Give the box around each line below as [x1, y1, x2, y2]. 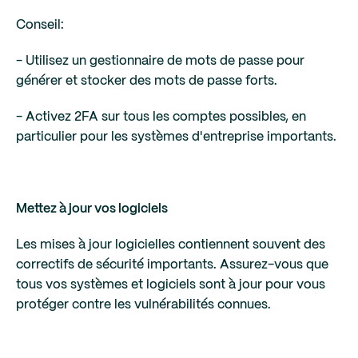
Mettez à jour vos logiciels [16, 203, 168, 215]
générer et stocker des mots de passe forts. [16, 75, 277, 87]
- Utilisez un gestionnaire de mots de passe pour [16, 55, 304, 67]
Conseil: [16, 19, 64, 31]
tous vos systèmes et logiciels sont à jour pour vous [16, 279, 325, 291]
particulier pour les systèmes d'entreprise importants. [16, 131, 336, 143]
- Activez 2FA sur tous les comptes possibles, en [16, 111, 306, 123]
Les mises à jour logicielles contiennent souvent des [16, 239, 325, 251]
